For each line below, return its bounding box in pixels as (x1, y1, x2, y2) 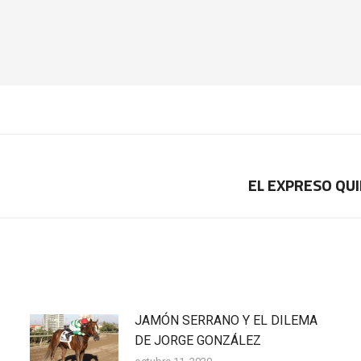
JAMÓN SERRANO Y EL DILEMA (134, 313, 317, 328)
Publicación (204, 177, 269, 193)
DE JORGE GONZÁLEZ (134, 333, 261, 348)
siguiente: (204, 197, 259, 213)
